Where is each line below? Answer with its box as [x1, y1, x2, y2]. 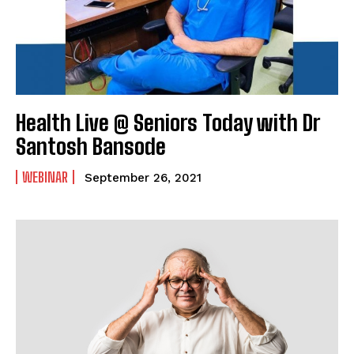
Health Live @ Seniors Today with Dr [16, 108, 319, 136]
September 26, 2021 [85, 170, 201, 185]
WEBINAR [22, 168, 68, 186]
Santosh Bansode [16, 132, 166, 160]
